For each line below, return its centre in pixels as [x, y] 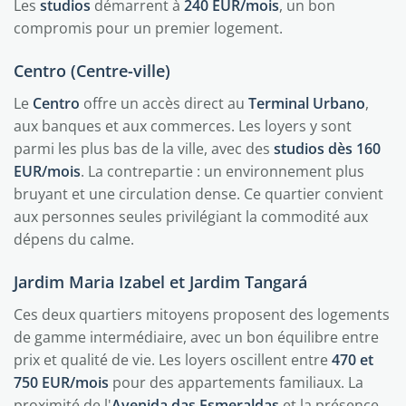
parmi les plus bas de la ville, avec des [144, 149]
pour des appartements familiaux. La [236, 382]
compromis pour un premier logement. [148, 28]
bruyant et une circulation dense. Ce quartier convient [198, 194]
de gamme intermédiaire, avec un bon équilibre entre [196, 337]
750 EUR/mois [61, 382]
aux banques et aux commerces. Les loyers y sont [183, 126]
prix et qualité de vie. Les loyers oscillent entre [173, 360]
